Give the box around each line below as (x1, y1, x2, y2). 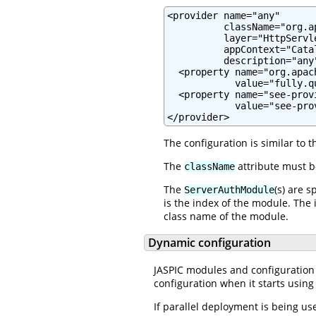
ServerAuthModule (184, 183, 274, 195)
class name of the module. (164, 209, 288, 223)
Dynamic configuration (148, 235, 271, 251)
